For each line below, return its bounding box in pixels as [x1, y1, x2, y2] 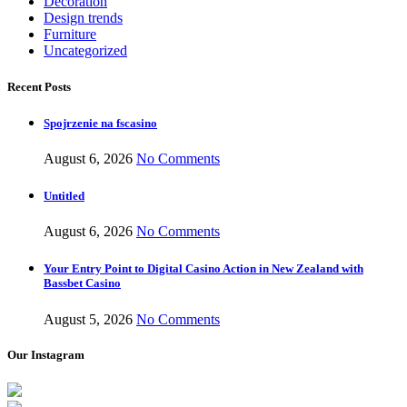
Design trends [44, 10, 123, 26]
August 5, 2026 [44, 311, 133, 327]
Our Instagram [7, 347, 84, 362]
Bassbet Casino [44, 276, 121, 291]
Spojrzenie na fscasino [44, 115, 157, 130]
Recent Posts [7, 79, 71, 94]
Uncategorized [44, 43, 127, 59]
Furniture [44, 26, 96, 43]
